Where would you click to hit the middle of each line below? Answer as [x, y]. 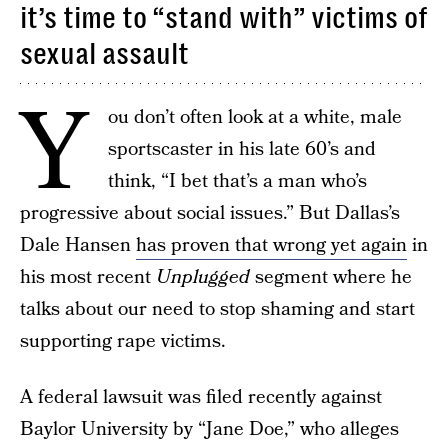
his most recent [88, 277]
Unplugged [203, 277]
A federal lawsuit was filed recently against [201, 397]
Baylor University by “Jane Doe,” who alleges [209, 429]
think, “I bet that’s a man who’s [237, 181]
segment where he [331, 277]
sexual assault [104, 54]
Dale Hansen [78, 245]
